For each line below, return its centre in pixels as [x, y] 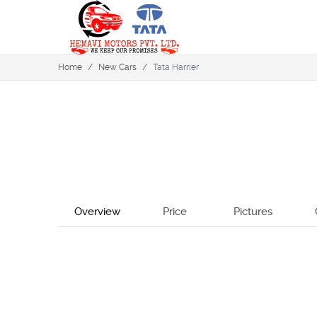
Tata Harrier [176, 67]
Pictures [253, 212]
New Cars [117, 67]
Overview [97, 212]
